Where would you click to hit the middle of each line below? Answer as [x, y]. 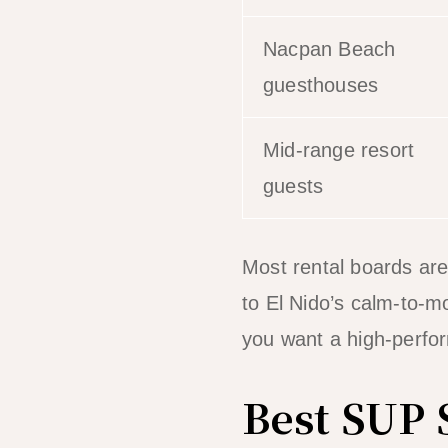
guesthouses [321, 84]
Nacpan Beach [329, 48]
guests [293, 185]
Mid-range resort [339, 149]
